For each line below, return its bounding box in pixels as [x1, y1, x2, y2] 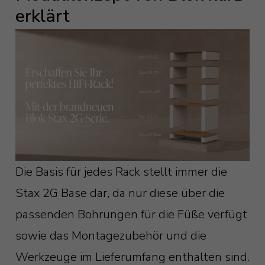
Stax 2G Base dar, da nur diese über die [15, 185, 225, 202]
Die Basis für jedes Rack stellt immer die [15, 164, 227, 180]
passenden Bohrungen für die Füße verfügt [15, 206, 247, 223]
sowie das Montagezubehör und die [15, 228, 206, 244]
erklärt [15, 4, 70, 28]
